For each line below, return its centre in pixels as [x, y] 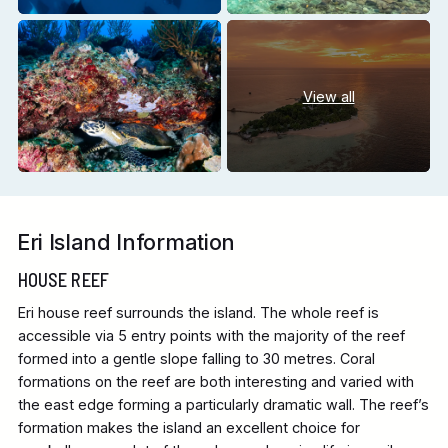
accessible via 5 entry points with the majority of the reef [211, 336]
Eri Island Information [126, 242]
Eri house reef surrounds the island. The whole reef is [198, 313]
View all [328, 96]
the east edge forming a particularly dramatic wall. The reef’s [223, 405]
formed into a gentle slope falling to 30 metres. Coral [196, 359]
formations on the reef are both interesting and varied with [215, 382]
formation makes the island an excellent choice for [188, 428]
